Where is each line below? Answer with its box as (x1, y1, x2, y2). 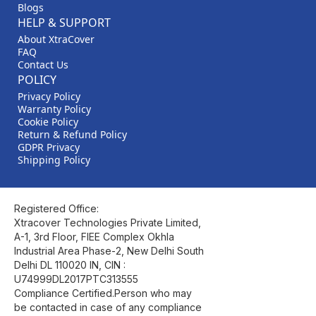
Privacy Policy (18, 90, 80, 104)
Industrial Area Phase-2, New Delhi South (14, 245, 204, 257)
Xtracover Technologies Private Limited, (14, 217, 201, 229)
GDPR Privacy (18, 140, 80, 154)
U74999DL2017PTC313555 (14, 273, 138, 286)
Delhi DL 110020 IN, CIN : (14, 259, 126, 272)
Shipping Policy (18, 153, 90, 167)
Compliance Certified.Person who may (14, 287, 192, 300)
